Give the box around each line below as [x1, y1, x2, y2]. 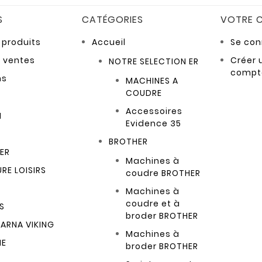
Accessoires [126, 105, 183, 118]
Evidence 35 [126, 118, 182, 130]
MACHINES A [126, 75, 179, 87]
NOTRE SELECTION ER [109, 56, 199, 68]
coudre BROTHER [126, 167, 201, 180]
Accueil [92, 36, 126, 49]
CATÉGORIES [82, 13, 144, 27]
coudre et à [126, 198, 181, 210]
